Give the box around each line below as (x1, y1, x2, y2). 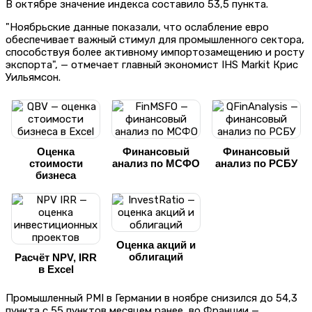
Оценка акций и (116, 238, 196, 251)
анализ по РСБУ (215, 157, 297, 169)
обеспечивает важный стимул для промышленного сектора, (6, 33, 304, 46)
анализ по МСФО (112, 157, 200, 169)
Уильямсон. (6, 70, 61, 84)
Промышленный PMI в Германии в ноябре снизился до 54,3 (6, 291, 297, 304)
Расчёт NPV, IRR (15, 251, 97, 263)
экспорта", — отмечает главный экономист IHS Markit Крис (6, 58, 298, 71)
